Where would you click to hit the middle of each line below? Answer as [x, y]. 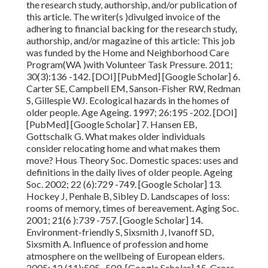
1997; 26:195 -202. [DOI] [185, 112]
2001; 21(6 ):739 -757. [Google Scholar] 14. [115, 220]
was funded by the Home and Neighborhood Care [128, 53]
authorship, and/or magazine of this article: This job [131, 41]
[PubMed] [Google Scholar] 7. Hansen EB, [112, 124]
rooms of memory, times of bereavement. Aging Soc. [133, 208]
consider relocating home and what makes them [123, 148]
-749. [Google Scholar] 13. [167, 184]
